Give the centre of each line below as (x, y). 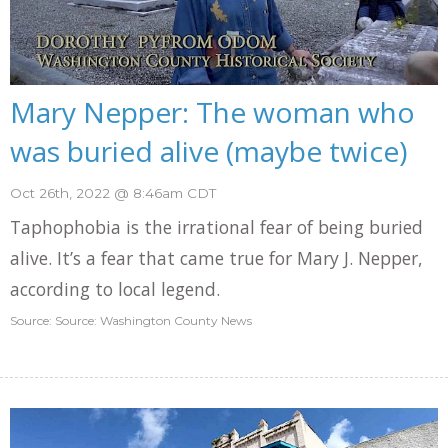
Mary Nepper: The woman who (212, 112)
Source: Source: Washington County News (131, 321)
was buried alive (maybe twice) (208, 151)
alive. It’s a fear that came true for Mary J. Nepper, (216, 258)
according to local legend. (115, 289)
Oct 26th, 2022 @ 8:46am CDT (113, 192)
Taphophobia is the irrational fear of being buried (216, 227)
